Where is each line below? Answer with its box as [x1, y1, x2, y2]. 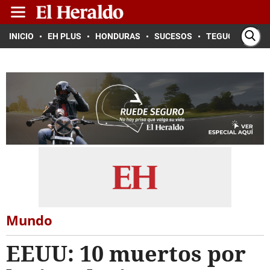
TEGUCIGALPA [206, 31, 262, 41]
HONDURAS [95, 31, 140, 41]
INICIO [9, 31, 34, 41]
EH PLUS [48, 31, 81, 41]
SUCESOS [154, 31, 192, 41]
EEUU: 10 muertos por [6, 239, 246, 268]
